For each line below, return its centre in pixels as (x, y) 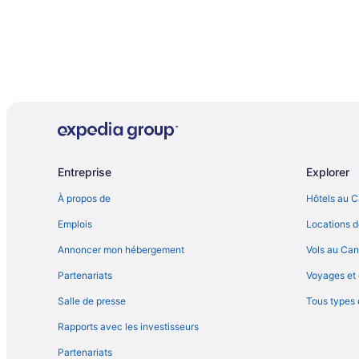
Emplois (75, 224)
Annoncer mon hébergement (121, 250)
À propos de (84, 198)
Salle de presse (92, 301)
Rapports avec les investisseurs (128, 327)
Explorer (328, 172)
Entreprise (85, 172)
